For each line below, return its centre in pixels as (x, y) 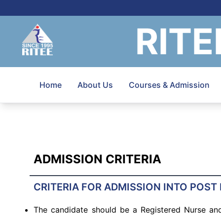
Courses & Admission (169, 85)
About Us (95, 85)
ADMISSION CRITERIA (98, 159)
